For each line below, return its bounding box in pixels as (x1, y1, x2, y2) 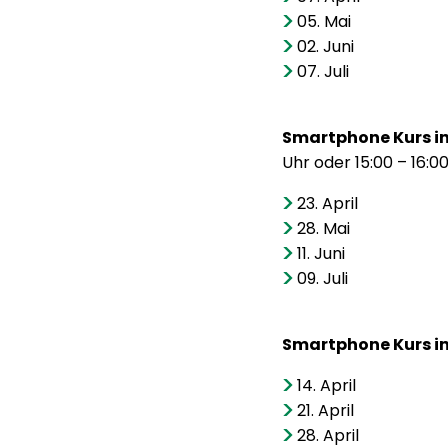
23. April (297, 192, 359, 215)
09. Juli (297, 267, 349, 290)
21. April (297, 399, 355, 422)
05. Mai (297, 10, 352, 33)
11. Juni (297, 242, 346, 265)
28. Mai (297, 217, 351, 240)
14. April (297, 374, 357, 397)
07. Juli (297, 60, 350, 83)
